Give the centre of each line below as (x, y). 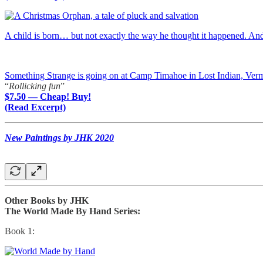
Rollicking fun (35, 86)
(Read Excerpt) (35, 107)
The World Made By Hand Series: (73, 211)
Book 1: (20, 231)
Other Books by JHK (47, 200)
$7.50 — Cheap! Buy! (48, 96)
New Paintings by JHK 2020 (59, 137)
